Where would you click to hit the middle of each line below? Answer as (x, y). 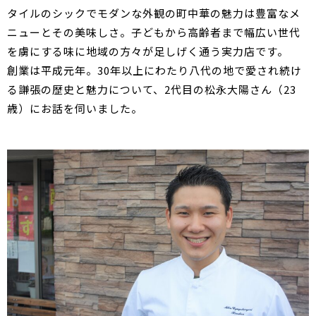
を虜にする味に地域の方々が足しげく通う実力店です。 (148, 51)
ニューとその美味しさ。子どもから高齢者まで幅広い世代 (154, 32)
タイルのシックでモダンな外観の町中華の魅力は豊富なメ (154, 13)
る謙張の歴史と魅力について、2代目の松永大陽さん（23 (152, 89)
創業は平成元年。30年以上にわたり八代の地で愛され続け (154, 70)
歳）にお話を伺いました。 (75, 108)
